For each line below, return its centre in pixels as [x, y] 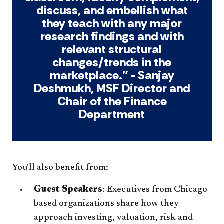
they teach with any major [112, 23]
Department [112, 114]
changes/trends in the [112, 62]
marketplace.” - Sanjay [112, 75]
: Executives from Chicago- [156, 190]
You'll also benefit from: [60, 168]
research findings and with [112, 36]
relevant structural [112, 49]
